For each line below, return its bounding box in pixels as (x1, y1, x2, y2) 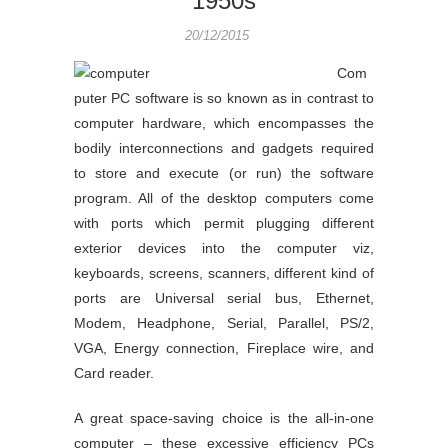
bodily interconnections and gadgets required (74, 140, 374, 156)
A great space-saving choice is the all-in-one (74, 410, 374, 426)
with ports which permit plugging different (74, 215, 374, 231)
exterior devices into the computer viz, (74, 240, 374, 256)
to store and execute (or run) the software (74, 165, 374, 181)
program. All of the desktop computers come (74, 190, 374, 206)
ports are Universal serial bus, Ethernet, (74, 290, 374, 306)
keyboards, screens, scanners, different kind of (74, 265, 374, 281)
